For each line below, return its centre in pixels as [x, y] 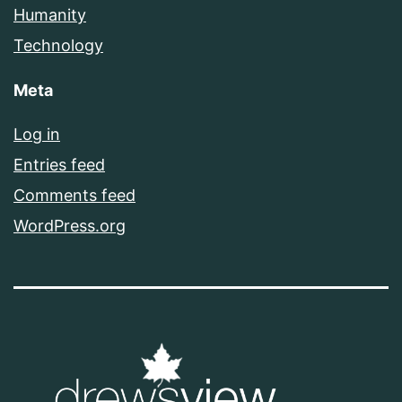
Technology [58, 45]
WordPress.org [70, 225]
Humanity [50, 14]
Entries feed [59, 164]
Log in [37, 134]
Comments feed [74, 195]
